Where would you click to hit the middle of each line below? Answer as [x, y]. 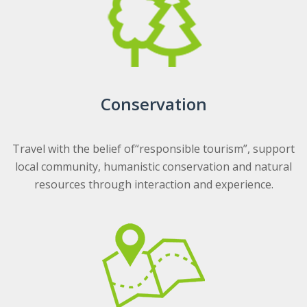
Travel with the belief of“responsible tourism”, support [153, 149]
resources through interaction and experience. [153, 184]
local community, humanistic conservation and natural [153, 167]
